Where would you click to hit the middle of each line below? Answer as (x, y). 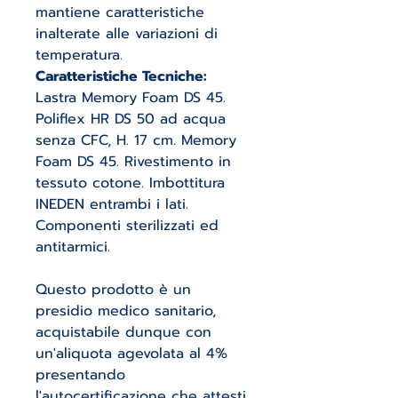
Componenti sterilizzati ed (127, 226)
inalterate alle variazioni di (127, 34)
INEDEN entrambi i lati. (112, 204)
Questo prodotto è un (113, 290)
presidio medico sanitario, (126, 311)
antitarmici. (73, 247)
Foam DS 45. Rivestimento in (133, 162)
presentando (80, 375)
